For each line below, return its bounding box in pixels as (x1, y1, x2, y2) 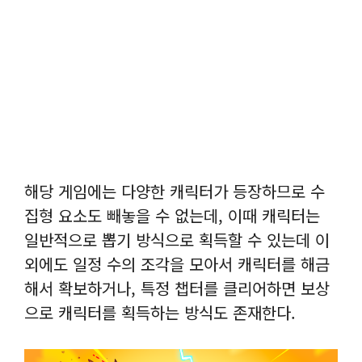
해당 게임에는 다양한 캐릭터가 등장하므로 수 (24, 179, 325, 203)
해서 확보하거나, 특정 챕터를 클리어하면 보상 (24, 276, 330, 300)
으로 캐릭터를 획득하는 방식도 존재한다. (24, 301, 296, 324)
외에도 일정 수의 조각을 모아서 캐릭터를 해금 (24, 252, 330, 276)
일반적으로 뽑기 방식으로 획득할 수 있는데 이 (24, 228, 330, 251)
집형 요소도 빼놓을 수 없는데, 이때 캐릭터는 (24, 204, 320, 227)
